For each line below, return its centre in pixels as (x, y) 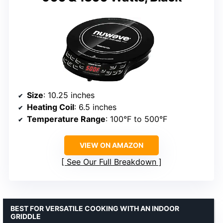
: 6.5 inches (95, 107)
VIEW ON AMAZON (111, 145)
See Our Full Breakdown (111, 162)
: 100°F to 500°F (136, 119)
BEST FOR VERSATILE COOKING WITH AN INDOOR (95, 208)
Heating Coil (51, 107)
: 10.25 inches (69, 95)
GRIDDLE (26, 216)
